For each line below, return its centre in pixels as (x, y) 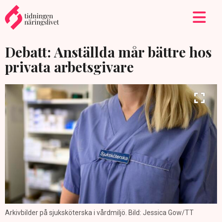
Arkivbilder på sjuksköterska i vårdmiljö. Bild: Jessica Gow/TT (99, 213)
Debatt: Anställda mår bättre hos (108, 52)
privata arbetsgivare (69, 67)
